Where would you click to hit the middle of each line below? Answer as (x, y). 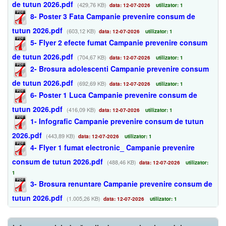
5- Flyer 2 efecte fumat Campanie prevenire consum (119, 43)
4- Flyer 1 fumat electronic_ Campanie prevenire (112, 148)
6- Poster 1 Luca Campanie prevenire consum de (114, 95)
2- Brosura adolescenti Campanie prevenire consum (120, 69)
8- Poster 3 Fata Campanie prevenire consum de (113, 16)
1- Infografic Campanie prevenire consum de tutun (117, 121)
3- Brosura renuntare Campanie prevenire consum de (121, 184)
